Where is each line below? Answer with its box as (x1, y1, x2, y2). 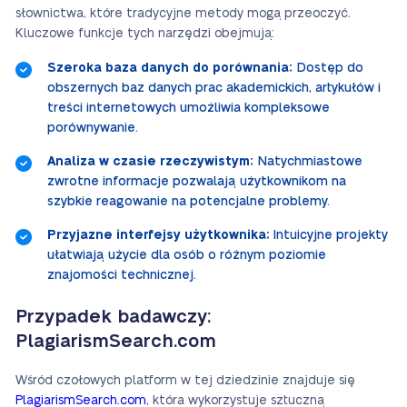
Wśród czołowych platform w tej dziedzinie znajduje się (15, 374, 355, 387)
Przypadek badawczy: (15, 308, 211, 326)
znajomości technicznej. (47, 269, 196, 282)
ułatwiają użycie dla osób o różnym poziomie (47, 249, 326, 262)
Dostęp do (293, 62, 363, 74)
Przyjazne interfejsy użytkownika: (47, 229, 270, 242)
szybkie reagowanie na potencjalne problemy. (47, 195, 330, 208)
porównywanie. (47, 122, 138, 134)
